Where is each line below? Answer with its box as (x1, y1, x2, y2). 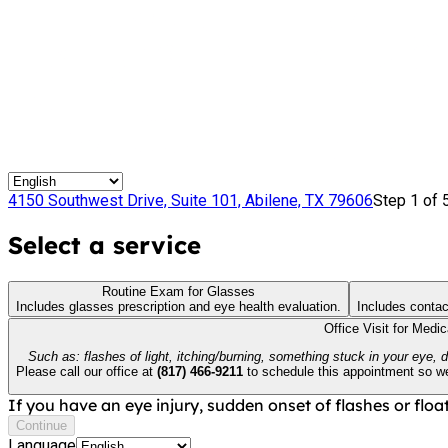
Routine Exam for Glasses (102, 283, 255, 299)
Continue (16, 418, 67, 434)
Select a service (8, 229, 201, 260)
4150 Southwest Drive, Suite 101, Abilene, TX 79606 (8, 191, 373, 210)
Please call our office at (16, 364, 157, 380)
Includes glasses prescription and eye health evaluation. (16, 298, 341, 314)
